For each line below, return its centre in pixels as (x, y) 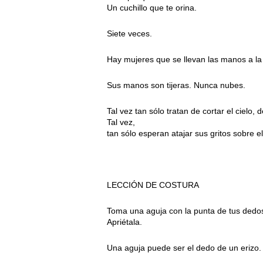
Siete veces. (129, 34)
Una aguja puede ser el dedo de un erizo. (184, 248)
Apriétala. (124, 222)
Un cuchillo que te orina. (152, 8)
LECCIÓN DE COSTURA (153, 185)
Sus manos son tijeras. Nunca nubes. (176, 85)
